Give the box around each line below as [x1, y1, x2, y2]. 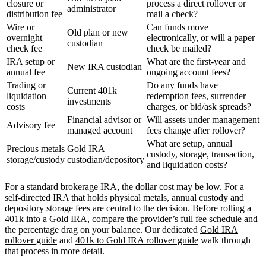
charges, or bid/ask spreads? [147, 101, 251, 112]
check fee [7, 43, 42, 53]
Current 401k [67, 85, 117, 96]
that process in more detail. [5, 245, 104, 256]
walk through [198, 235, 251, 245]
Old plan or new [67, 27, 128, 37]
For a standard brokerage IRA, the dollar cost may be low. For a [5, 181, 244, 192]
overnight [7, 32, 42, 43]
